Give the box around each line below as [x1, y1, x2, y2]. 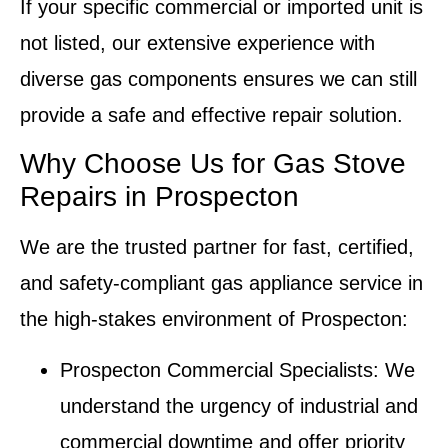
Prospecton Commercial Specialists [60, 358, 373, 381]
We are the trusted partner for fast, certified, [20, 236, 414, 259]
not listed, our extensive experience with [20, 31, 375, 54]
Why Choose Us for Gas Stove [20, 148, 406, 180]
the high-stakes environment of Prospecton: [20, 308, 408, 331]
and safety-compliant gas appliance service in [20, 272, 423, 295]
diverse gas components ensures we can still [20, 67, 417, 90]
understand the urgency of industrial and [60, 394, 418, 417]
